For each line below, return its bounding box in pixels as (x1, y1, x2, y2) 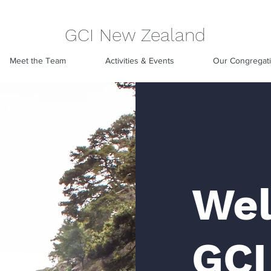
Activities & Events (105, 56, 174, 65)
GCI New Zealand (64, 24, 206, 45)
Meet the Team (9, 56, 66, 65)
